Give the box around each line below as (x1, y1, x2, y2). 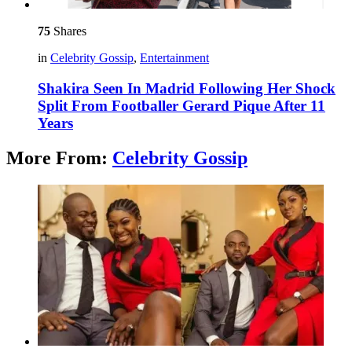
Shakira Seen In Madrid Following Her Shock (38, 79, 335, 97)
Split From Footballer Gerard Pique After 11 (38, 97, 325, 114)
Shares (50, 24, 86, 38)
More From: (6, 147, 112, 168)
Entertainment (140, 51, 209, 65)
